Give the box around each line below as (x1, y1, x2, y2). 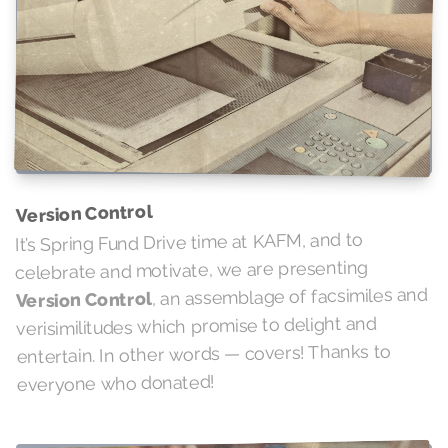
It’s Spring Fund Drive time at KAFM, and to (14, 228, 363, 255)
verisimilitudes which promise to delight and (16, 312, 377, 339)
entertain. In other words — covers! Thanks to (16, 339, 391, 367)
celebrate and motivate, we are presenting (15, 256, 369, 283)
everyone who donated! (16, 370, 215, 395)
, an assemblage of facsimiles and (151, 283, 428, 309)
